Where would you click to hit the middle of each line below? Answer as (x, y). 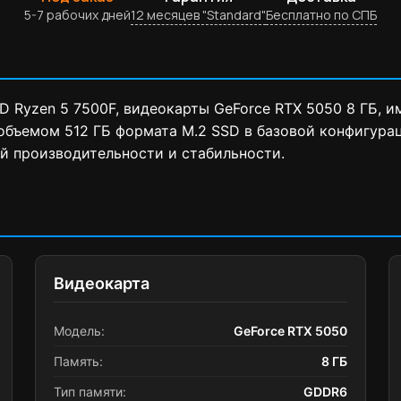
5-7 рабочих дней (77, 15)
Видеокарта (102, 283)
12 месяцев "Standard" (198, 15)
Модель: (79, 331)
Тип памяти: (90, 392)
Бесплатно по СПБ (321, 15)
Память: (78, 361)
